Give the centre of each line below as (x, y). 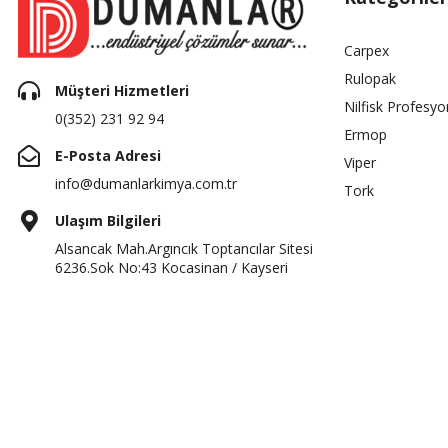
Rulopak (369, 78)
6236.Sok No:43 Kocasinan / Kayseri (171, 267)
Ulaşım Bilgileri (108, 220)
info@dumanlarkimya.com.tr (146, 183)
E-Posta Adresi (108, 155)
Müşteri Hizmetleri (122, 90)
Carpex (366, 50)
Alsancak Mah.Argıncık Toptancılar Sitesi (184, 248)
